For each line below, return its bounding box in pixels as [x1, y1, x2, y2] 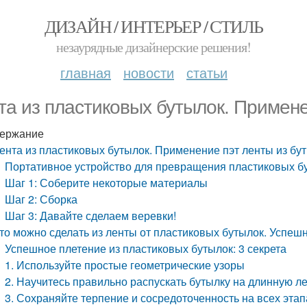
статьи [186, 62, 228, 82]
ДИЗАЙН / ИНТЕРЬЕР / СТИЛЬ [44, 14, 263, 38]
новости [123, 62, 174, 82]
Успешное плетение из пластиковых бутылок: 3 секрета [5, 241, 287, 256]
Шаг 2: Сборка [5, 191, 78, 207]
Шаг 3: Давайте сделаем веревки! [5, 208, 177, 223]
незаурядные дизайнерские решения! [56, 38, 251, 56]
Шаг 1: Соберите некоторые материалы [5, 175, 208, 191]
